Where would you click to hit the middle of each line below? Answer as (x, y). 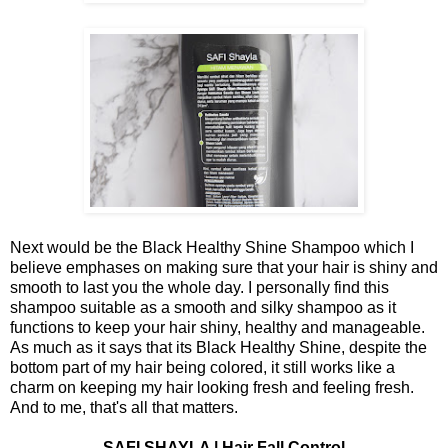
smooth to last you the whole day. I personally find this (199, 287)
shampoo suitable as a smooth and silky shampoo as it (203, 307)
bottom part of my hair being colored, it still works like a (202, 367)
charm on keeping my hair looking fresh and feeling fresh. (212, 387)
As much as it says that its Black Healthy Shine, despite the (218, 347)
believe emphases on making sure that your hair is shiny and (224, 267)
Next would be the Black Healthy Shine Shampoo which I (212, 247)
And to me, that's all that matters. (124, 407)
